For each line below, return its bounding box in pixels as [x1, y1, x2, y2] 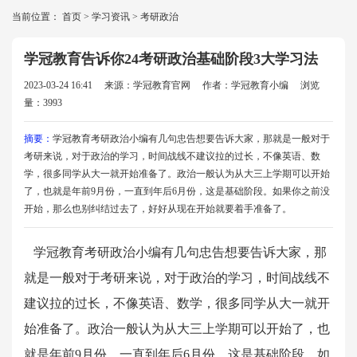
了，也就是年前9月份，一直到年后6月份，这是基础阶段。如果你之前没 [24, 186, 330, 197]
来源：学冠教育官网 [104, 80, 190, 91]
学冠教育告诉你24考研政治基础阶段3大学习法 [24, 51, 318, 67]
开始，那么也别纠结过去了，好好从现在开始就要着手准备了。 [24, 203, 292, 214]
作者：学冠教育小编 [202, 80, 288, 91]
